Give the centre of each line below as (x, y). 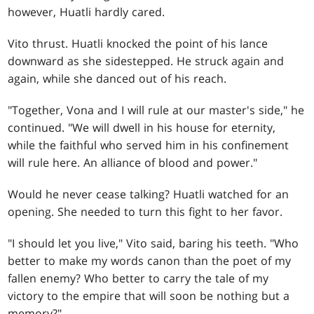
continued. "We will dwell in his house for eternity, (142, 128)
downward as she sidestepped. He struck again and (146, 61)
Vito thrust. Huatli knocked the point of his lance (138, 44)
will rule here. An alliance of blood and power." (133, 163)
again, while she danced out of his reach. (117, 79)
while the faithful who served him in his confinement (149, 145)
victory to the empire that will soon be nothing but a (149, 296)
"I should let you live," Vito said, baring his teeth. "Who (153, 244)
